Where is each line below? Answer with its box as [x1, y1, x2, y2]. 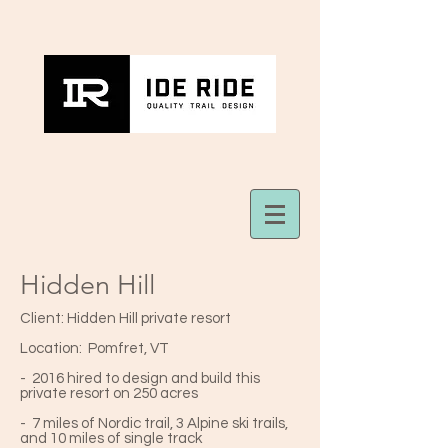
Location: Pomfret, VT [20, 341, 169, 356]
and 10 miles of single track [20, 431, 202, 446]
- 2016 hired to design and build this [20, 371, 260, 386]
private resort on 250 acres [20, 386, 198, 401]
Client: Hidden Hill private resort [20, 311, 231, 326]
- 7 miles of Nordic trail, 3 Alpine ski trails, [20, 416, 288, 431]
